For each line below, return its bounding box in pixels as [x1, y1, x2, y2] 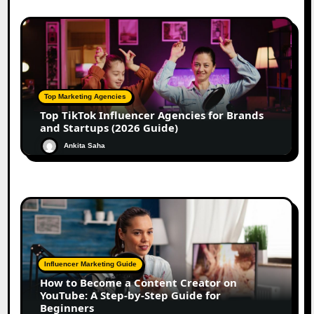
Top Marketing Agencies [44, 92, 127, 100]
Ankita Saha [64, 141, 106, 149]
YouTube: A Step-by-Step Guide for [40, 287, 221, 302]
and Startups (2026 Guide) [40, 120, 179, 135]
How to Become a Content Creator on [40, 275, 238, 289]
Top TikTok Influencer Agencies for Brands [40, 107, 264, 122]
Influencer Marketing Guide [44, 259, 137, 268]
